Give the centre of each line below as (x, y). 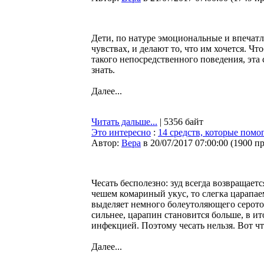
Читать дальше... (124, 122)
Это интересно (121, 132)
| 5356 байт (180, 122)
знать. (103, 70)
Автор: (106, 143)
